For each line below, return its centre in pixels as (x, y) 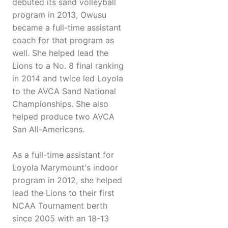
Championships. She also (60, 104)
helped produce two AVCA (63, 117)
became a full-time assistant (67, 28)
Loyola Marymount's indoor (65, 168)
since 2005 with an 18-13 (61, 219)
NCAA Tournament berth (60, 206)
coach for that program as (63, 40)
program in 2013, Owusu (59, 15)
